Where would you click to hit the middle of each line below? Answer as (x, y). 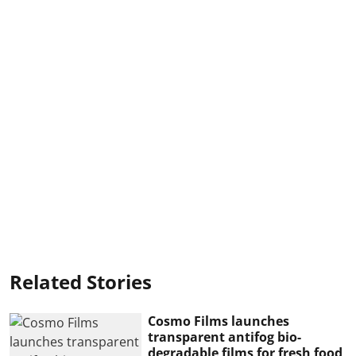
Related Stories (81, 281)
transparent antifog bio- (225, 337)
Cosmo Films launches (219, 321)
